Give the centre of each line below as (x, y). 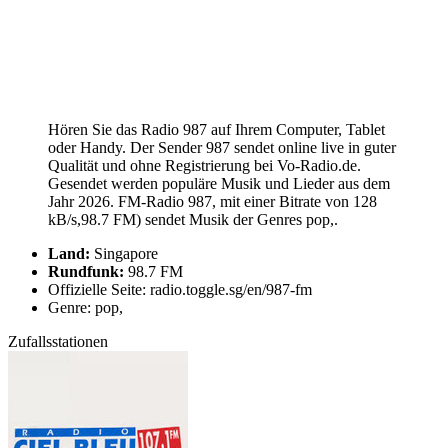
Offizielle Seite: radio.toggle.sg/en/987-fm (180, 289)
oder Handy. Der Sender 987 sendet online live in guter (222, 147)
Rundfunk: (86, 271)
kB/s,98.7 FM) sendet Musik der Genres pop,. (193, 219)
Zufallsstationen (58, 341)
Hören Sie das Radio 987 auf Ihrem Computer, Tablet (216, 129)
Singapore (124, 253)
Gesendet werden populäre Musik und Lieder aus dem (219, 183)
